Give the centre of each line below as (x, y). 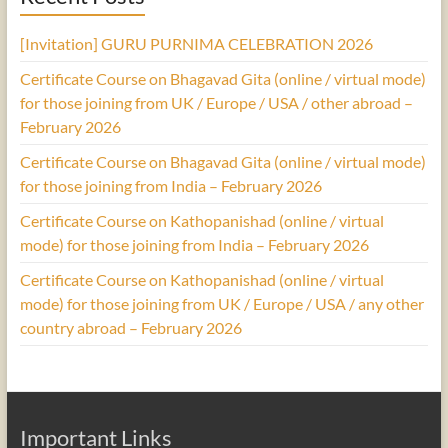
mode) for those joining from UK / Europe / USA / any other (221, 303)
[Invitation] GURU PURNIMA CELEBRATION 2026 (196, 43)
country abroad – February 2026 (130, 327)
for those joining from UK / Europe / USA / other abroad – (216, 102)
